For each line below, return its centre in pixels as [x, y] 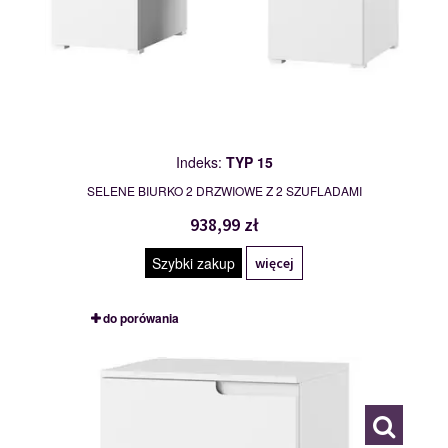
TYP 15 [249, 162]
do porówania [140, 318]
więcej [274, 263]
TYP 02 [122, 356]
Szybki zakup [193, 263]
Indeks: [200, 162]
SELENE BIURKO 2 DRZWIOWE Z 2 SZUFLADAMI [224, 191]
